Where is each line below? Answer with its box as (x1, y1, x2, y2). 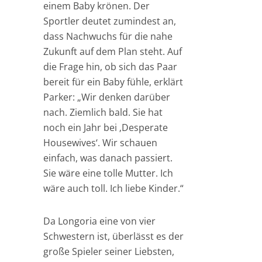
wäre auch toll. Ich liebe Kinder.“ (43, 182, 184, 195)
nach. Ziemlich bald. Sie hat (43, 106, 163, 119)
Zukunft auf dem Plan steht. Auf (43, 45, 182, 58)
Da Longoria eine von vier (43, 215, 156, 227)
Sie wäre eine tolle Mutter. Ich (43, 167, 173, 180)
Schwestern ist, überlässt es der (43, 230, 184, 243)
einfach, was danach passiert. (43, 151, 173, 164)
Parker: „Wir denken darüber (43, 91, 170, 104)
